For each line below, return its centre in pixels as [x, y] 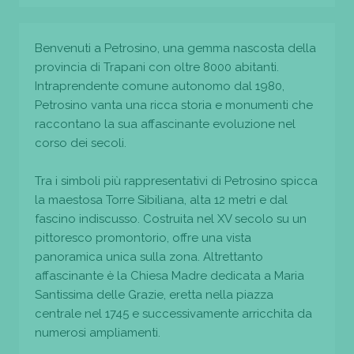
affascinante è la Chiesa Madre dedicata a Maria [169, 275]
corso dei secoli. [81, 143]
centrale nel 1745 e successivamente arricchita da [173, 313]
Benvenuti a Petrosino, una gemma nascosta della [175, 48]
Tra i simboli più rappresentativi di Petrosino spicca [176, 181]
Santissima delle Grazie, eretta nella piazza [154, 294]
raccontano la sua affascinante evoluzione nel [165, 124]
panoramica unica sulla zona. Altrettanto [149, 256]
